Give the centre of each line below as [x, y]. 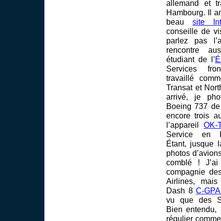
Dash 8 [181, 191]
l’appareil [185, 125]
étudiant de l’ [191, 59]
